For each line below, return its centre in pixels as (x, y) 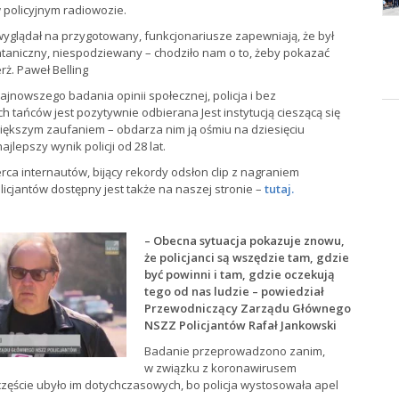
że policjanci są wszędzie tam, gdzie (247, 257)
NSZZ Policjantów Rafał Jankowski (240, 325)
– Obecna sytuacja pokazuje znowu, (244, 240)
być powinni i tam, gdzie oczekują (240, 274)
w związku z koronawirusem (220, 368)
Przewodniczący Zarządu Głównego (248, 308)
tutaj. (279, 189)
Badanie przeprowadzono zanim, (235, 351)
